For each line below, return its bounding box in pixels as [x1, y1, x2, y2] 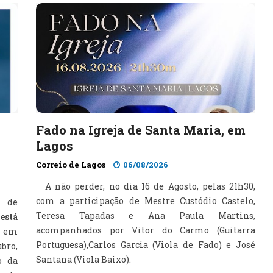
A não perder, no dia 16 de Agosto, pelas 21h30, [45, 180, 255, 192]
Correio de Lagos [36, 159, 105, 170]
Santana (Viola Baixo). [36, 253, 131, 265]
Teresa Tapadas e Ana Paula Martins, [36, 210, 255, 221]
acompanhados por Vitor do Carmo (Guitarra [36, 224, 255, 236]
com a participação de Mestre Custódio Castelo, [36, 195, 255, 207]
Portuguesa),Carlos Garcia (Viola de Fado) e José [36, 239, 255, 250]
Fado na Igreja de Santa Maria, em [36, 122, 246, 138]
